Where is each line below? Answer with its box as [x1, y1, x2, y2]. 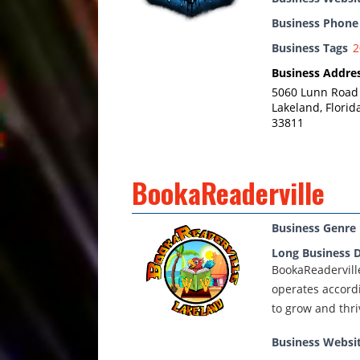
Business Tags [272, 39, 348, 55]
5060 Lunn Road [272, 84, 358, 100]
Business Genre [272, 219, 356, 235]
